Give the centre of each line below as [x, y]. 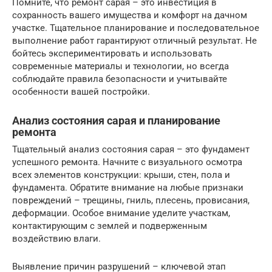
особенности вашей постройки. [81, 92]
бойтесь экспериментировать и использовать [112, 53]
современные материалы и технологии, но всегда [121, 66]
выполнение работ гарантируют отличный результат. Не [134, 41]
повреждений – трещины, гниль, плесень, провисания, [131, 200]
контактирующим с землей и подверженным [110, 226]
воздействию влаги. [56, 239]
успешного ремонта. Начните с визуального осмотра [127, 162]
